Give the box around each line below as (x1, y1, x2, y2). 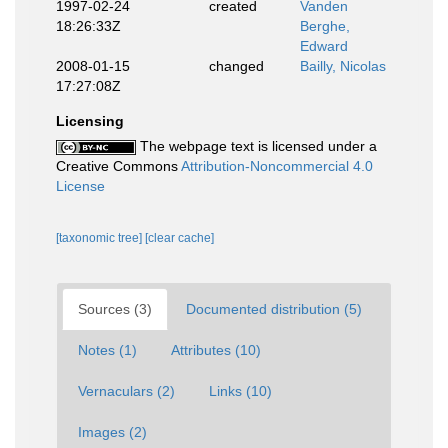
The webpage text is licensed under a (136, 138, 377, 154)
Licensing (56, 113, 124, 129)
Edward (300, 38, 348, 54)
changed (208, 58, 264, 74)
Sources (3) (78, 301, 152, 317)
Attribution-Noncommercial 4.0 (181, 158, 373, 174)
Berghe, (300, 18, 350, 34)
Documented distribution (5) (186, 301, 362, 317)
